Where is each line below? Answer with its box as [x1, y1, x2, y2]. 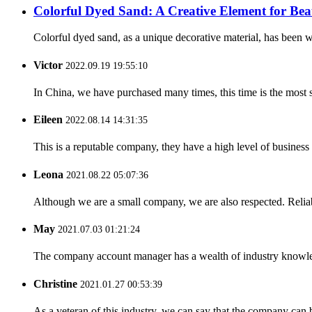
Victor [33, 58, 63, 71]
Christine [33, 277, 77, 290]
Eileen [33, 114, 63, 126]
